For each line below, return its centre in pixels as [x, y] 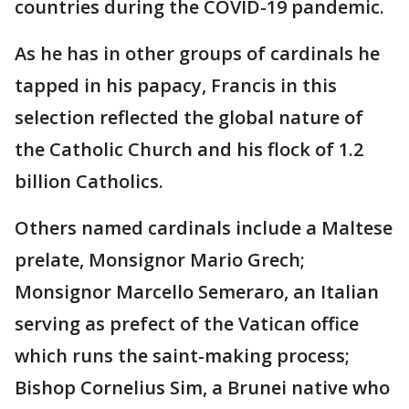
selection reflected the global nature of [189, 118]
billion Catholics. [89, 182]
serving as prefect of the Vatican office [187, 324]
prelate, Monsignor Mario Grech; [160, 260]
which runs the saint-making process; [182, 356]
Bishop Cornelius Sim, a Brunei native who [202, 388]
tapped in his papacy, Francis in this [176, 86]
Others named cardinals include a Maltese [204, 228]
